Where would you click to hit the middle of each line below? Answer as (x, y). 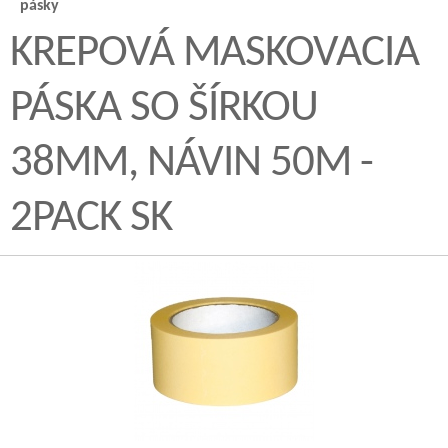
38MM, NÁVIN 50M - (191, 163)
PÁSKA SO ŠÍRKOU (164, 108)
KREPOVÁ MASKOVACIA (214, 53)
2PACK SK (91, 218)
